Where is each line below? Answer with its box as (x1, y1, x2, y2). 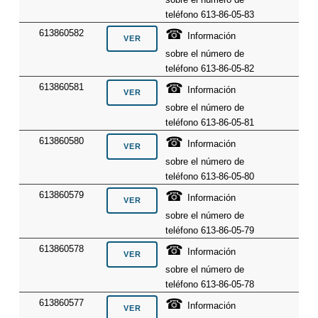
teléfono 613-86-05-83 (165, 9, 255, 21)
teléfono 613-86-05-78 (165, 279, 255, 290)
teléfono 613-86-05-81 (165, 117, 255, 128)
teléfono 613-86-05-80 (165, 171, 255, 182)
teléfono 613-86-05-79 (165, 225, 255, 236)
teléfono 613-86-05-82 (165, 63, 255, 75)
